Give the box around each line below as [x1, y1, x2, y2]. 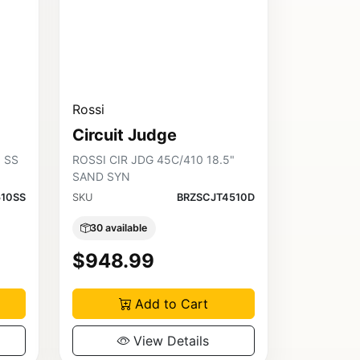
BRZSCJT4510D [176, 191, 255, 204]
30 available [90, 221, 148, 234]
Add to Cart [134, 295, 208, 312]
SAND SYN [72, 170, 130, 184]
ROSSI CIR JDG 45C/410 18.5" [72, 153, 235, 167]
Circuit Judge [72, 125, 177, 145]
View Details [133, 332, 210, 349]
